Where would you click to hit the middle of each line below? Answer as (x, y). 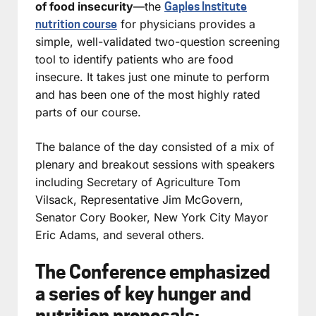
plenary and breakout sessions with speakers (155, 164)
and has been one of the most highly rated (148, 94)
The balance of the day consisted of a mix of (155, 146)
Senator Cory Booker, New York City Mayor (152, 217)
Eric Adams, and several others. (120, 235)
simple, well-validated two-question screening (158, 41)
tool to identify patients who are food (134, 59)
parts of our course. (88, 112)
